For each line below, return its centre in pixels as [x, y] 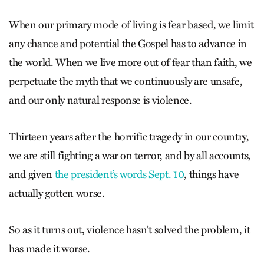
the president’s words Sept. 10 [119, 174]
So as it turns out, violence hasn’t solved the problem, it [130, 230]
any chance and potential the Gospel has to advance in [128, 44]
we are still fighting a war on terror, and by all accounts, [130, 156]
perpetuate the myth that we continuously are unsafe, [126, 81]
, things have [212, 174]
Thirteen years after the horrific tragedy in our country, [129, 137]
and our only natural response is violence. [100, 100]
